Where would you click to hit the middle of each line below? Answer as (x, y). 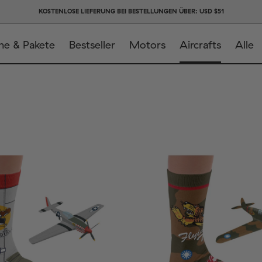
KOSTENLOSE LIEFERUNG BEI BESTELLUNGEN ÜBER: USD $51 (131, 11)
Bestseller (92, 45)
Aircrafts (200, 45)
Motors (147, 45)
